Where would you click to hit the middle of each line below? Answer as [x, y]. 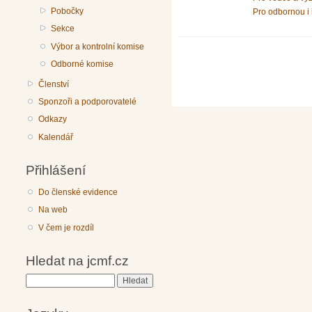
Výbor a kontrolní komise [98, 46]
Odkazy [53, 119]
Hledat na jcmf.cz [77, 261]
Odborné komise [83, 64]
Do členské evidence [78, 192]
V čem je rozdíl [67, 227]
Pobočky [68, 11]
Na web [53, 210]
